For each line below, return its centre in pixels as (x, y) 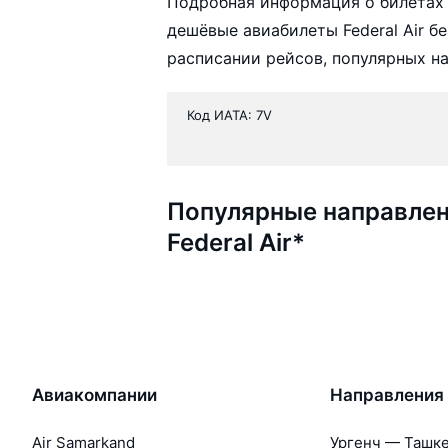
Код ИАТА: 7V (230, 114)
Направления (387, 394)
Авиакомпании (94, 394)
